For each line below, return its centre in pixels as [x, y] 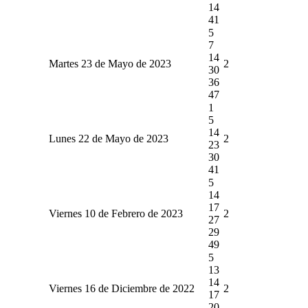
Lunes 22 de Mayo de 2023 [108, 138]
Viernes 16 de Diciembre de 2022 [121, 288]
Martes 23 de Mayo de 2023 [110, 63]
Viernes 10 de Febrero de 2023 [115, 213]
